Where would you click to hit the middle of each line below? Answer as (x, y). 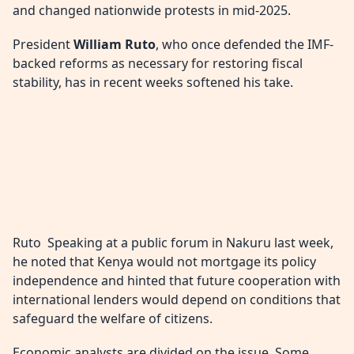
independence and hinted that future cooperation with (177, 281)
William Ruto (115, 44)
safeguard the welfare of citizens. (113, 319)
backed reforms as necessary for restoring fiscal (158, 63)
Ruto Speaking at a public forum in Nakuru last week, (173, 243)
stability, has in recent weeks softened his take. (153, 82)
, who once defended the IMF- (245, 44)
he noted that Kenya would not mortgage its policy (164, 262)
